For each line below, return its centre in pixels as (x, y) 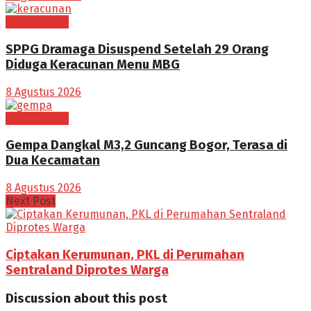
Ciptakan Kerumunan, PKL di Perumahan (125, 254)
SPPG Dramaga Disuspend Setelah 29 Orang (137, 49)
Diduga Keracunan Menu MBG (93, 64)
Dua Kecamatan (53, 161)
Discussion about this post (86, 298)
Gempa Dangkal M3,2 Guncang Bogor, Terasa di (146, 145)
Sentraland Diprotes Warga (87, 270)
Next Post (31, 201)
